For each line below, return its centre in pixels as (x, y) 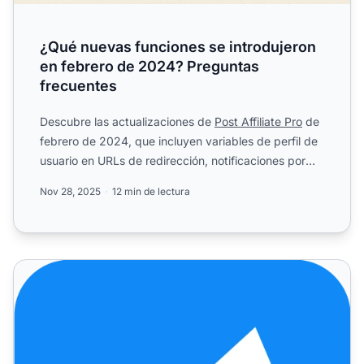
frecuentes (78, 85)
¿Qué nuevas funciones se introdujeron (178, 46)
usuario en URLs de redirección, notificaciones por (173, 160)
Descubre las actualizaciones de (127, 121)
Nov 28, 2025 (70, 191)
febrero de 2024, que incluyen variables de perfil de (179, 141)
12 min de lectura (151, 191)
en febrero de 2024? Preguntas (149, 66)
